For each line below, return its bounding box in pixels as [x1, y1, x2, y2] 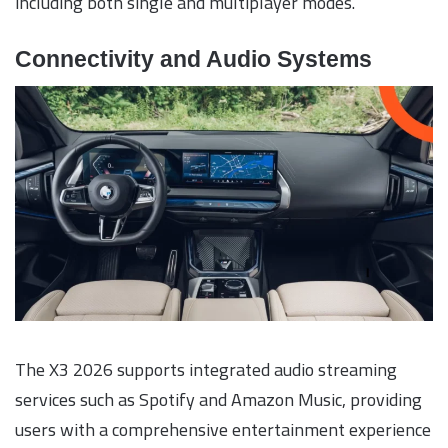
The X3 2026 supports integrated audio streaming [15, 353, 397, 387]
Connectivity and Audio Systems [15, 45, 372, 72]
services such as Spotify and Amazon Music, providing [15, 383, 422, 417]
